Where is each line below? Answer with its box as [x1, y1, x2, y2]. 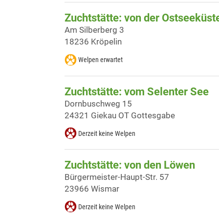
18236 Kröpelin [65, 37, 122, 47]
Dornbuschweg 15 [65, 98, 132, 109]
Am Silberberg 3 [65, 25, 124, 35]
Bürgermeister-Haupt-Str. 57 [65, 172, 169, 182]
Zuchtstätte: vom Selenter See [65, 85, 209, 98]
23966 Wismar [65, 183, 119, 194]
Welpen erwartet [78, 56, 123, 64]
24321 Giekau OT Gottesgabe [65, 110, 175, 120]
